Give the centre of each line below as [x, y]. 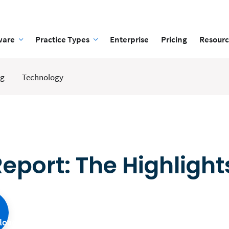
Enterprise [129, 39]
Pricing [174, 39]
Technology [43, 77]
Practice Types [62, 39]
